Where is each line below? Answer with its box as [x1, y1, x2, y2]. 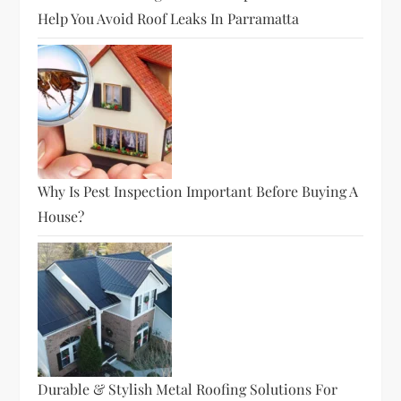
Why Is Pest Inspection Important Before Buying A [38, 182, 359, 201]
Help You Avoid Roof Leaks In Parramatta [38, 9, 300, 29]
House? [38, 207, 85, 226]
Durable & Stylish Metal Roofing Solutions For [38, 380, 338, 399]
